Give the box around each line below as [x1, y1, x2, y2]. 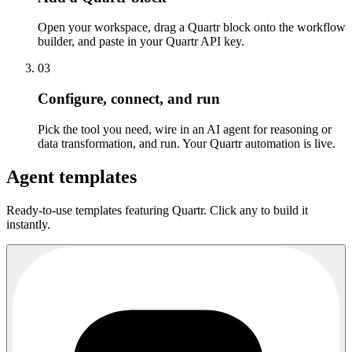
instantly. [6, 217, 50, 231]
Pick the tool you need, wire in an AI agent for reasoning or [38, 122, 332, 136]
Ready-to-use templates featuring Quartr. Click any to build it [6, 203, 308, 217]
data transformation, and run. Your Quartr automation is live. [38, 136, 335, 150]
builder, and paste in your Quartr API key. [38, 35, 244, 49]
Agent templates [6, 166, 137, 187]
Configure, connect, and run [38, 90, 220, 108]
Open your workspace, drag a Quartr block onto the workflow [38, 20, 346, 35]
